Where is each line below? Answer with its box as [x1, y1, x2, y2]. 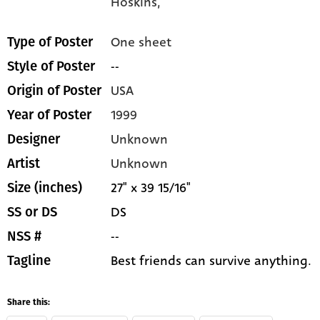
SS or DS [7, 204, 57, 221]
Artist [7, 156, 40, 172]
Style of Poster [7, 59, 95, 75]
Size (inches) [7, 180, 82, 196]
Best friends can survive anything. [111, 251, 312, 271]
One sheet [111, 33, 172, 52]
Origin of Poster [7, 83, 101, 99]
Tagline [7, 253, 51, 269]
